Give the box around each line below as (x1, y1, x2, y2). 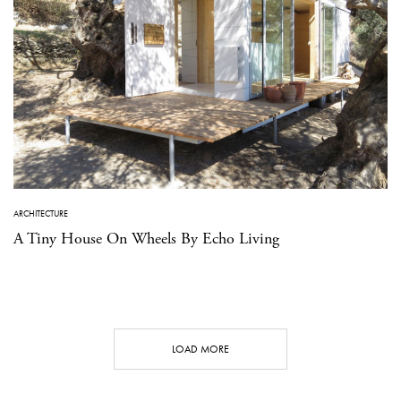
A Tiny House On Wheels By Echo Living (13, 227, 279, 249)
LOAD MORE (172, 341, 229, 356)
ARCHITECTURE (13, 207, 68, 219)
